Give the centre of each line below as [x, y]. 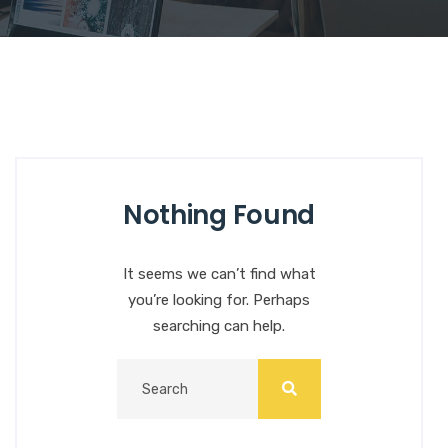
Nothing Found [219, 215]
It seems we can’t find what [219, 274]
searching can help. [219, 326]
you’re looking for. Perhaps [219, 300]
